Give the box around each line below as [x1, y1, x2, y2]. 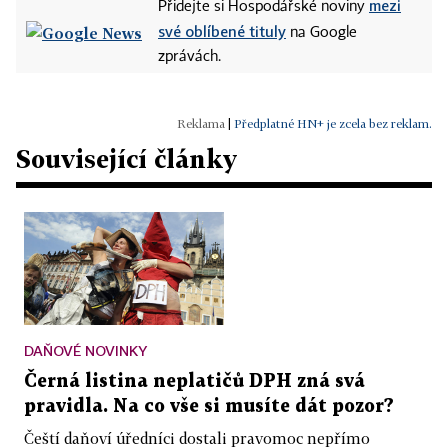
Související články [16, 144, 237, 174]
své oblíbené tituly [158, 22, 286, 41]
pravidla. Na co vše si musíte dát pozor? [24, 397, 394, 415]
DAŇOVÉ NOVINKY [24, 341, 147, 359]
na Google [286, 26, 357, 41]
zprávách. [158, 50, 221, 65]
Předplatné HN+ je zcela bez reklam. [234, 116, 432, 132]
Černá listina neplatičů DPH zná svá [24, 372, 365, 390]
